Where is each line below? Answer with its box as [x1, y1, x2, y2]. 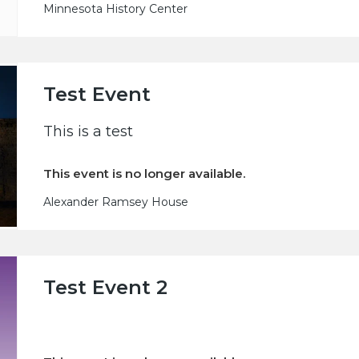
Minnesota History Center [43, 2, 188, 17]
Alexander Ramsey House [43, 195, 189, 210]
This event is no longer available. [43, 166, 247, 182]
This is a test [43, 123, 134, 141]
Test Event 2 [43, 276, 168, 300]
